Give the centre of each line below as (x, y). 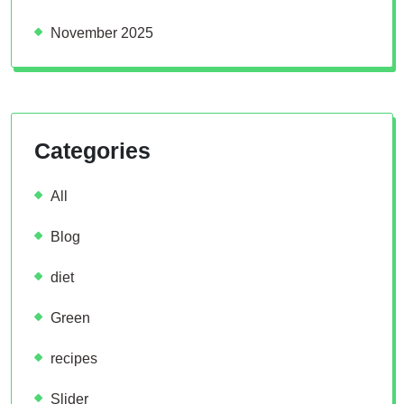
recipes (74, 358)
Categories (92, 150)
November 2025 (102, 32)
